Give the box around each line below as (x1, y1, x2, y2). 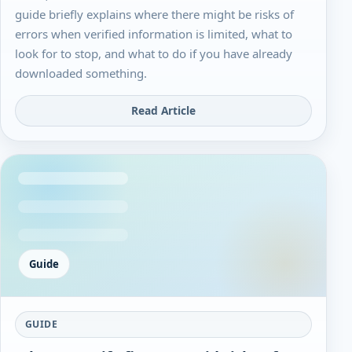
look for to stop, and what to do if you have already (15, 46, 293, 62)
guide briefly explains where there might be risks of (15, 6, 295, 23)
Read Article (131, 103, 196, 119)
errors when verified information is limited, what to (15, 26, 293, 42)
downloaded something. (15, 65, 148, 82)
